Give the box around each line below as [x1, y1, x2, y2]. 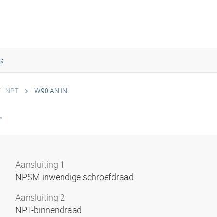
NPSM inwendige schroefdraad [15, 171, 136, 183]
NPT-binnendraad [15, 204, 84, 216]
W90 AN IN [34, 86, 67, 95]
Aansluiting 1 [15, 158, 65, 170]
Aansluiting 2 [15, 191, 65, 203]
